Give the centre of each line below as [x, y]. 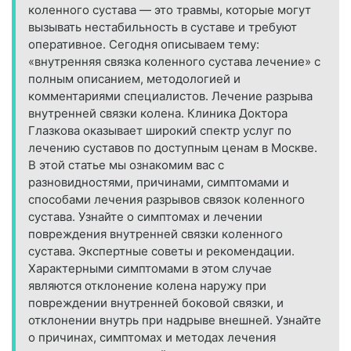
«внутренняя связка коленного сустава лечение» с [174, 62]
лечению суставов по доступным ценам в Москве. [173, 148]
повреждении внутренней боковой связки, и [156, 303]
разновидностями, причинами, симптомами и [159, 183]
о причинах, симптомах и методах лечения [152, 338]
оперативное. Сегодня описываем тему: [144, 45]
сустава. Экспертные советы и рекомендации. [161, 251]
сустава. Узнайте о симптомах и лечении [145, 217]
